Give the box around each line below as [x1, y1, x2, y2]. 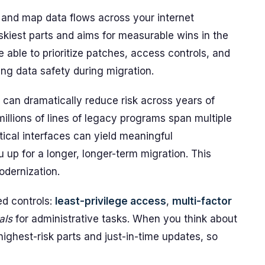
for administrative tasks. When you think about [12, 213, 237, 225]
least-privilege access [55, 195, 166, 207]
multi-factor [172, 195, 232, 207]
